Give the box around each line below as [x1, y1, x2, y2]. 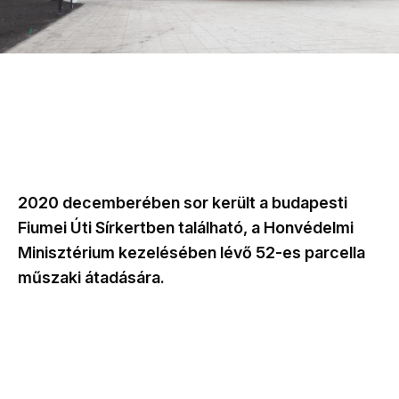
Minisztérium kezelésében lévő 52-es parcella [18, 243, 365, 262]
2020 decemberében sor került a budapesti [18, 193, 347, 212]
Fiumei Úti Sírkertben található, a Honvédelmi [18, 218, 354, 237]
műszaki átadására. [18, 268, 168, 287]
